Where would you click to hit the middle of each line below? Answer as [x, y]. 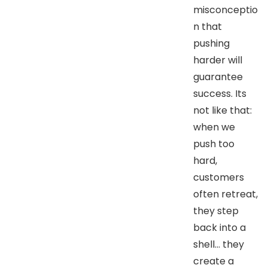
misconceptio [226, 10]
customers [219, 177]
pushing [211, 43]
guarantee [218, 77]
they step [216, 211]
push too [214, 144]
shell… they [219, 244]
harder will [218, 60]
